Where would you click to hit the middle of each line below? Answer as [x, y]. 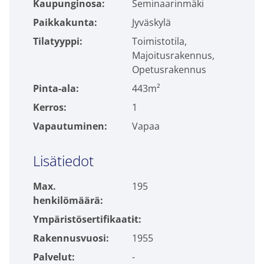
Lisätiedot [63, 161]
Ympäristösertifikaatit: [87, 219]
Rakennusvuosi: [71, 238]
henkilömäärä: [68, 200]
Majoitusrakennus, [173, 55]
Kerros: [50, 107]
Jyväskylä [151, 22]
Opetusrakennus [169, 70]
